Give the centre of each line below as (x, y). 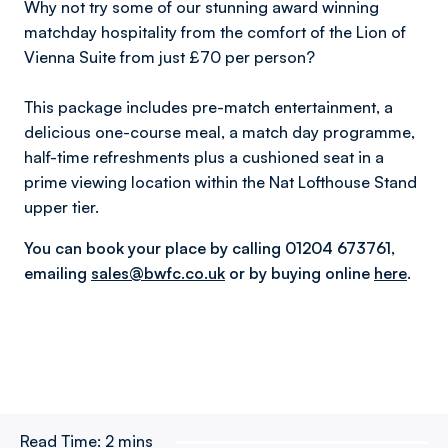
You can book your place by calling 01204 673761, (209, 248)
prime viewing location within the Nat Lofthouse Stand (220, 182)
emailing (57, 273)
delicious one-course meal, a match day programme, (219, 132)
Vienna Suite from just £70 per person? (169, 57)
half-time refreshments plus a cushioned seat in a (204, 157)
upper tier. (61, 207)
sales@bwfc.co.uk (158, 273)
